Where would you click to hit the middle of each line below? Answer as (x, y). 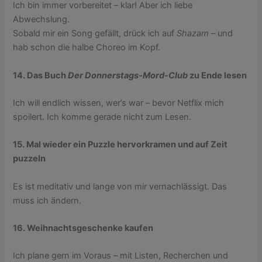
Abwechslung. (42, 20)
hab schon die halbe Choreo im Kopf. (87, 48)
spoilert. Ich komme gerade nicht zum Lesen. (102, 117)
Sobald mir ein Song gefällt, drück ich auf (95, 34)
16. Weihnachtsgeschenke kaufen (83, 228)
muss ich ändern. (47, 200)
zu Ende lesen (218, 75)
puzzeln (30, 159)
